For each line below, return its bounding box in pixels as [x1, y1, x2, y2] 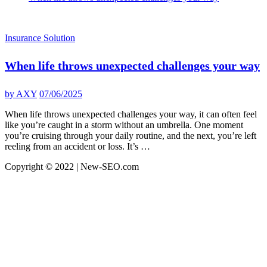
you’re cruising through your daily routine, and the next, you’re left [5, 130, 256, 141]
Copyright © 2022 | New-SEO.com [5, 161, 139, 172]
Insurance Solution [5, 32, 75, 43]
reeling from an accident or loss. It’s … [5, 141, 150, 151]
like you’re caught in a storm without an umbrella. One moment [5, 119, 243, 130]
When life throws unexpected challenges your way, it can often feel [5, 108, 257, 119]
